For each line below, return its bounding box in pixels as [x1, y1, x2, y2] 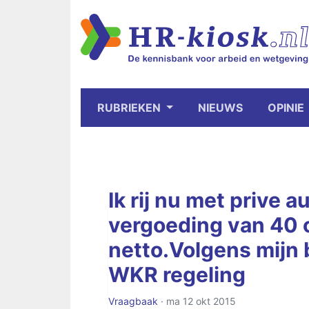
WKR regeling [108, 262, 246, 287]
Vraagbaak [108, 295, 158, 307]
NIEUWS [197, 101, 243, 114]
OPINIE [267, 101, 304, 114]
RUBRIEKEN [97, 101, 163, 114]
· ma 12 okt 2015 [158, 295, 236, 307]
